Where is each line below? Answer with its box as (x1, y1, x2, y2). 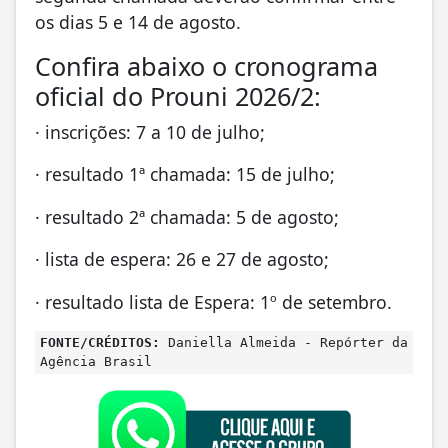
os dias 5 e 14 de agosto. (35, 10, 241, 35)
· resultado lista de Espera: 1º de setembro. (35, 289, 392, 314)
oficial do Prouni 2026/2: (35, 79, 321, 114)
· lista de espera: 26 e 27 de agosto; (35, 247, 329, 272)
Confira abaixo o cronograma (35, 49, 378, 84)
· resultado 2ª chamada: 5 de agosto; (35, 204, 339, 229)
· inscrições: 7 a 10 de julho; (35, 120, 265, 145)
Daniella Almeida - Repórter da (160, 334, 408, 350)
